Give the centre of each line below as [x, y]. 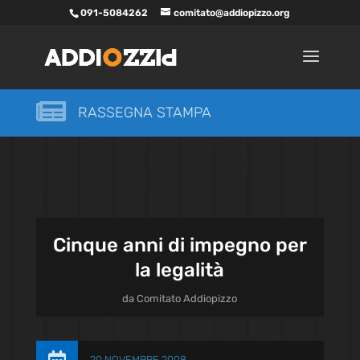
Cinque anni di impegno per [180, 245]
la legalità [180, 270]
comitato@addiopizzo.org [232, 13]
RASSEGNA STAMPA [144, 112]
